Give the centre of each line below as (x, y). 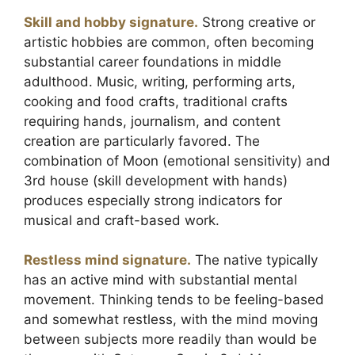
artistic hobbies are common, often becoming (169, 42)
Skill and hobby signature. (111, 22)
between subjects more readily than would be (170, 339)
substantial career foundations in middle (153, 61)
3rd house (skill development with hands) (156, 180)
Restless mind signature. (107, 260)
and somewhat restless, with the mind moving (171, 319)
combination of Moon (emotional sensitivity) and (177, 160)
